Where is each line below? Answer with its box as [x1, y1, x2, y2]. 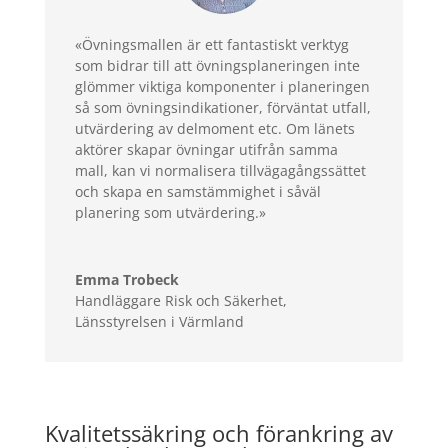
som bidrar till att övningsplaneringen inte [74, 55, 360, 75]
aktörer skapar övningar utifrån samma [74, 139, 338, 159]
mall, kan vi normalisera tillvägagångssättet [74, 160, 366, 180]
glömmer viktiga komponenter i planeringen [74, 76, 370, 96]
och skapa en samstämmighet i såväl [74, 181, 321, 201]
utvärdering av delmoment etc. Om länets [74, 118, 355, 138]
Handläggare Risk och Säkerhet [74, 290, 283, 310]
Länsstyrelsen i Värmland [74, 311, 244, 331]
